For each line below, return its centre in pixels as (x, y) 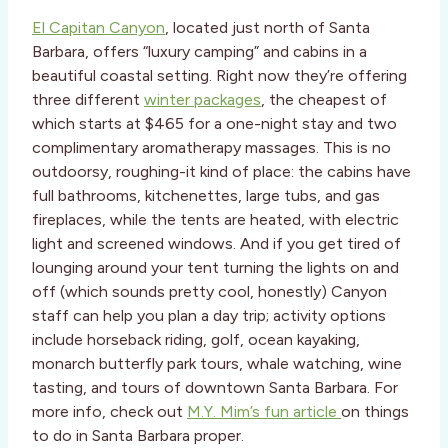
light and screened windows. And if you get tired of (216, 244)
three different (88, 100)
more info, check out (109, 412)
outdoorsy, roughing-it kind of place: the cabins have (221, 172)
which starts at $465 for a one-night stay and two (214, 124)
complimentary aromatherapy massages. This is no (211, 148)
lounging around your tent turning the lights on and (215, 268)
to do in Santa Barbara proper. (138, 436)
